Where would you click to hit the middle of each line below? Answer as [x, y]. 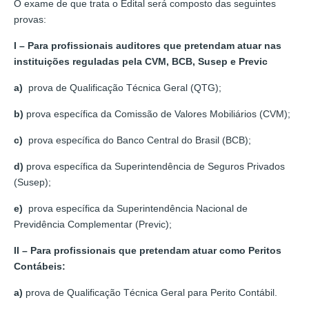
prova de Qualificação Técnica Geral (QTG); [122, 87]
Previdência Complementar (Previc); [93, 224]
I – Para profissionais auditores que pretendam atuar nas [148, 45]
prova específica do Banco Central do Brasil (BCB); [137, 140]
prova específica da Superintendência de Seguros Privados [154, 166]
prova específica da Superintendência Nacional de [135, 208]
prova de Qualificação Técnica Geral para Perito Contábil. [150, 292]
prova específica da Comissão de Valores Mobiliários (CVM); [157, 113]
